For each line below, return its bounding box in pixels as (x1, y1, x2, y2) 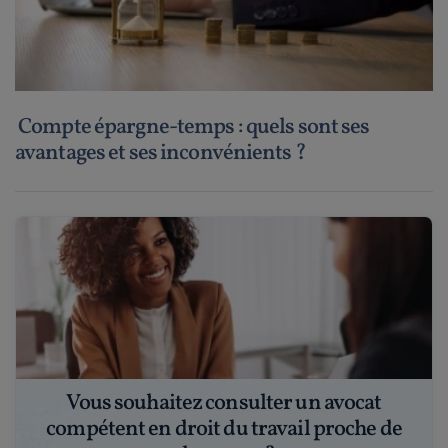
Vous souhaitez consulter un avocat (66, 387, 382, 419)
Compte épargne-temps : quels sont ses (15, 111, 370, 143)
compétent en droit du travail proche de (46, 413, 402, 445)
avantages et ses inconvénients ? (15, 137, 306, 169)
